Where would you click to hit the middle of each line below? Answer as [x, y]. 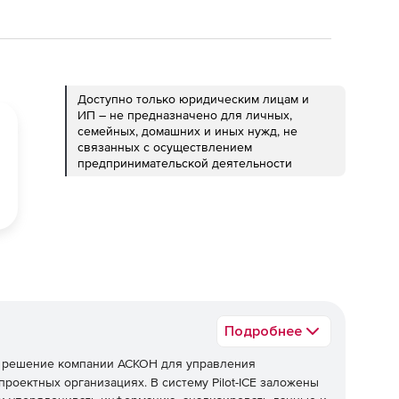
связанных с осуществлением [165, 147]
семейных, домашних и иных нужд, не [187, 131]
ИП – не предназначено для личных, [185, 115]
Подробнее [263, 331]
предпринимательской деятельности [185, 163]
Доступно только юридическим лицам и [193, 99]
